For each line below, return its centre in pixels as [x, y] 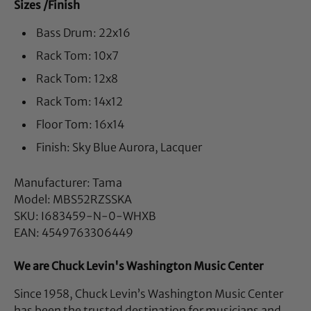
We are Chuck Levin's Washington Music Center [138, 266]
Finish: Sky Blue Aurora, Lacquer [119, 147]
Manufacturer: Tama [68, 182]
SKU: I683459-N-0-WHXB [85, 216]
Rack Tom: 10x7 [77, 55]
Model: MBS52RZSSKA [73, 199]
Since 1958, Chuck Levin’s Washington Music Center [149, 293]
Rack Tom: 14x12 [79, 101]
